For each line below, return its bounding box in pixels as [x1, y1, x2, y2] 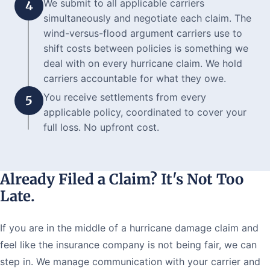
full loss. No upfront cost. [43, 121, 159, 133]
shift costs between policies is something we [43, 42, 248, 54]
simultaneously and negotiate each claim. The [43, 11, 251, 24]
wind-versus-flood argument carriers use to [43, 27, 242, 39]
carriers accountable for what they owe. [43, 72, 226, 84]
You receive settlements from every [43, 90, 206, 103]
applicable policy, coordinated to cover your [43, 105, 246, 118]
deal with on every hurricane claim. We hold [43, 57, 242, 69]
